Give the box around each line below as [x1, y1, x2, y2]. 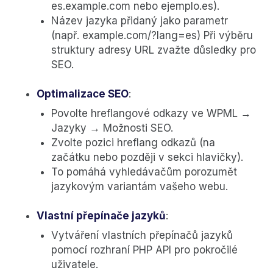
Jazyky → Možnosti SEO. [51, 122, 173, 135]
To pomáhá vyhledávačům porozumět [51, 166, 237, 179]
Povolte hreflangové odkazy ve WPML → [51, 107, 251, 120]
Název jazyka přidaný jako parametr [51, 15, 228, 27]
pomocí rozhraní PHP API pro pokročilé [51, 244, 238, 257]
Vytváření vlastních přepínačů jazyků [51, 229, 233, 242]
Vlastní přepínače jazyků [37, 210, 166, 222]
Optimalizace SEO [37, 88, 129, 101]
